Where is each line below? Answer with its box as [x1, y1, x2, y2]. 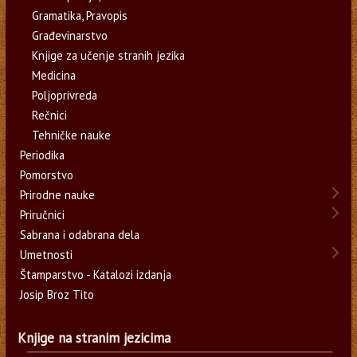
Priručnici [19, 206, 65, 222]
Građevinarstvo [31, 27, 108, 43]
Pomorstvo [19, 167, 73, 182]
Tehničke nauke [31, 127, 111, 143]
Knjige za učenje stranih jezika [31, 47, 185, 63]
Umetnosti [19, 246, 73, 262]
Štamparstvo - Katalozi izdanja [19, 266, 171, 282]
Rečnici [31, 107, 67, 123]
